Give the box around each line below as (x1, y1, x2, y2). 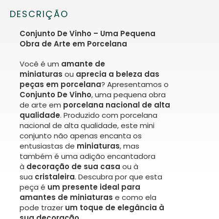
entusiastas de (20, 141, 77, 152)
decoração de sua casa (26, 161, 120, 172)
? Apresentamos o (101, 79, 169, 90)
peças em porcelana (20, 79, 101, 90)
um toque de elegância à (65, 202, 164, 213)
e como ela (113, 192, 156, 203)
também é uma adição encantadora (20, 151, 155, 162)
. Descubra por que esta (75, 172, 162, 182)
